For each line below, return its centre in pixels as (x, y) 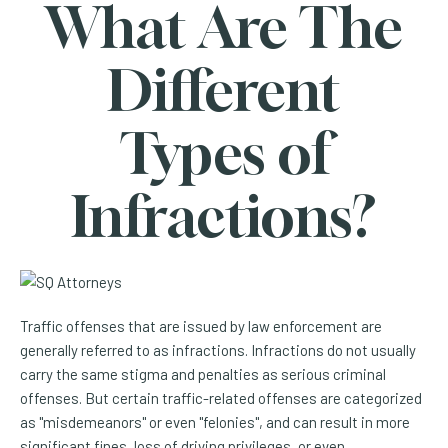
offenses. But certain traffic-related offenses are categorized (221, 397)
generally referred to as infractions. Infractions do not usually (218, 349)
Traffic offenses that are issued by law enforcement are (201, 325)
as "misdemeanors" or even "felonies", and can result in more (215, 421)
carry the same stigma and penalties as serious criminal (203, 373)
